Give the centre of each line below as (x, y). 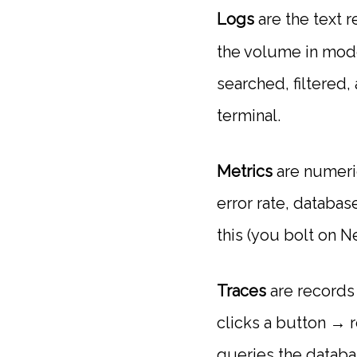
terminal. (249, 116)
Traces (241, 291)
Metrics (245, 172)
